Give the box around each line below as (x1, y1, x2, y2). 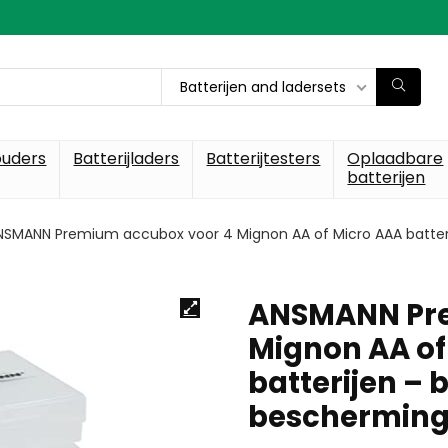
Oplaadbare (347, 146, 444, 170)
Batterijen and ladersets (180, 77, 346, 98)
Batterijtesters (206, 146, 321, 170)
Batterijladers (73, 146, 180, 170)
